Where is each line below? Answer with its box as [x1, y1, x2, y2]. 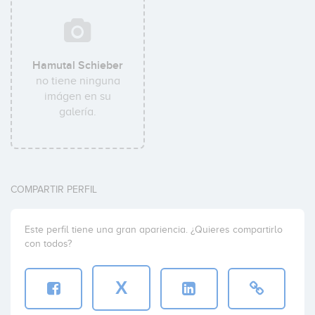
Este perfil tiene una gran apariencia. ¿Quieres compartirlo [25, 224, 283, 235]
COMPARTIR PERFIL [11, 184, 97, 195]
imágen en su [44, 90, 112, 103]
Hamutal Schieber [32, 58, 124, 72]
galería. [59, 105, 97, 118]
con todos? [25, 238, 72, 249]
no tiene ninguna [35, 75, 120, 87]
